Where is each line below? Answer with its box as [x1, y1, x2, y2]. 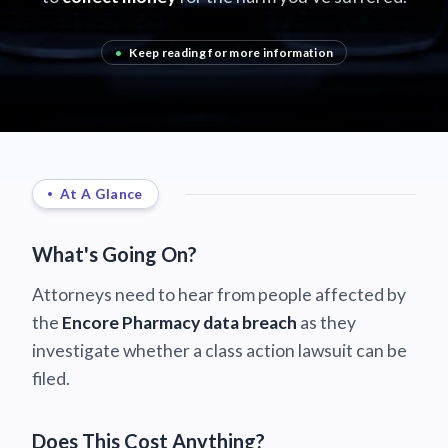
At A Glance [60, 185, 143, 202]
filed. [32, 367, 70, 389]
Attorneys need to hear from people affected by [32, 283, 406, 305]
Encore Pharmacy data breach [62, 311, 297, 333]
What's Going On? [32, 241, 197, 266]
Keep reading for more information [127, 44, 334, 60]
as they [297, 311, 356, 333]
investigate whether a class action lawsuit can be [32, 339, 407, 361]
